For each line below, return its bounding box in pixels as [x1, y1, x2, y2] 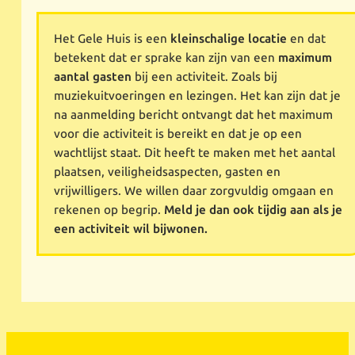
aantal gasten [54, 70, 132, 85]
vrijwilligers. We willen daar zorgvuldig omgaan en [54, 184, 334, 199]
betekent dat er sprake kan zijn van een [54, 51, 279, 66]
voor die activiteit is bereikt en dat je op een [54, 127, 303, 142]
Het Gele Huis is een [54, 32, 171, 47]
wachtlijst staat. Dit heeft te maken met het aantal [54, 146, 336, 161]
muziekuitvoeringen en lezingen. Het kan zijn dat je [54, 89, 342, 104]
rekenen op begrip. [54, 203, 165, 218]
